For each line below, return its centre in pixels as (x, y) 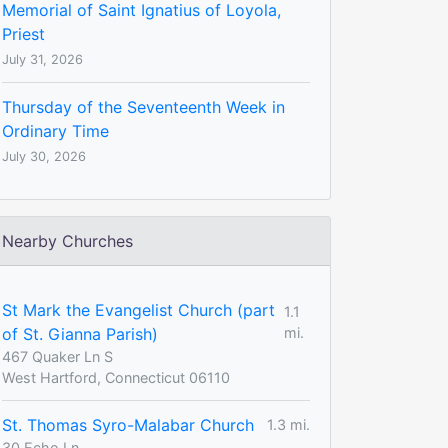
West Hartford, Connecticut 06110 (116, 377)
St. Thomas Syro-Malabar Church (128, 424)
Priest (23, 33)
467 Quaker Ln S (57, 356)
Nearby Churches (67, 240)
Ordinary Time (55, 130)
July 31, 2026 (42, 59)
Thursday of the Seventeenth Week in (143, 106)
